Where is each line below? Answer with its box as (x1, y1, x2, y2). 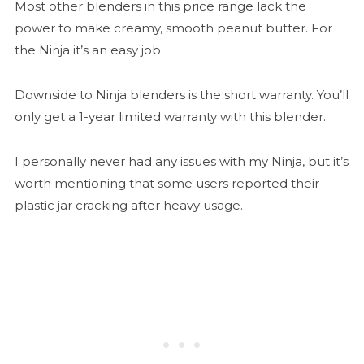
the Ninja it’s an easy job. (14, 42, 163, 58)
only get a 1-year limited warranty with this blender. (14, 109, 329, 125)
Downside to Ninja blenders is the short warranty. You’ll (14, 87, 349, 103)
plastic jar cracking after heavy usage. (14, 197, 243, 214)
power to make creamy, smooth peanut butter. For (14, 20, 332, 37)
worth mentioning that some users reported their (14, 175, 319, 192)
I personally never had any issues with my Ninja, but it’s (14, 154, 349, 170)
